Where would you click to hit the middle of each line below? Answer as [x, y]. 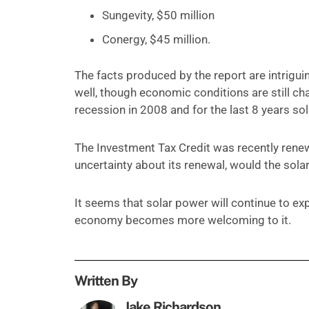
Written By [106, 281]
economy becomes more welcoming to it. [182, 220]
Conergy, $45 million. [156, 39]
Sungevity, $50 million [158, 15]
